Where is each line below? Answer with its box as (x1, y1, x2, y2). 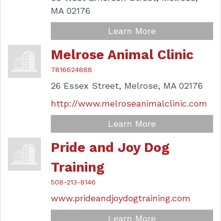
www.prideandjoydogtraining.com (51, 193, 191, 203)
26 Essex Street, (51, 80, 122, 91)
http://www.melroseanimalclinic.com (51, 98, 208, 109)
